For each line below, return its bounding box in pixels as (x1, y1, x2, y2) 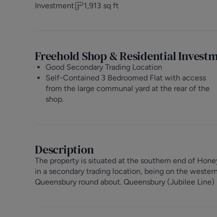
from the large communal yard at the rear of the (46, 84, 210, 93)
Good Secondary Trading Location (46, 62, 163, 72)
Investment (35, 1, 74, 10)
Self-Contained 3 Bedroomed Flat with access (46, 73, 206, 82)
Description (35, 141, 94, 157)
